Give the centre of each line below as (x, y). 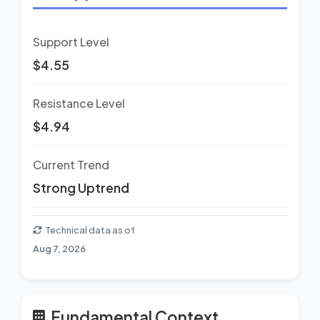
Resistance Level (79, 103)
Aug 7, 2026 (59, 248)
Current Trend (71, 164)
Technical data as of (90, 230)
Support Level (71, 41)
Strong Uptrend (81, 187)
